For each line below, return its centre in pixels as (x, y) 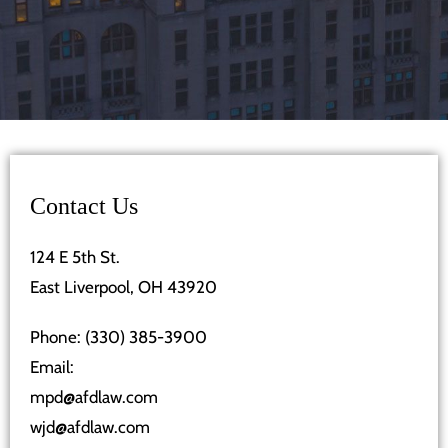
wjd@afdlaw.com (90, 427)
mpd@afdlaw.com (94, 397)
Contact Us (84, 206)
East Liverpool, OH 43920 (123, 287)
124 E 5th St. (75, 257)
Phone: (57, 337)
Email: (52, 367)
